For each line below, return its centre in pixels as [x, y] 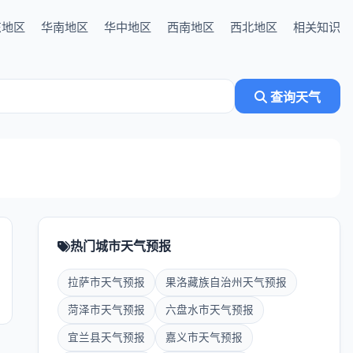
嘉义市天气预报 [204, 337]
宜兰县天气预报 [106, 337]
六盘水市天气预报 [210, 310]
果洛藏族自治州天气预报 [226, 282]
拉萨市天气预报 [106, 282]
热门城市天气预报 [121, 246]
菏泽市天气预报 [106, 310]
